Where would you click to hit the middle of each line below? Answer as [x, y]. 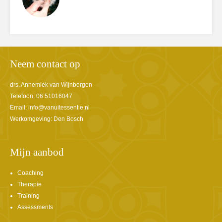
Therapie [29, 184]
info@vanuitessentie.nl [59, 107]
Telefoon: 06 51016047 [41, 96]
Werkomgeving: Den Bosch [47, 119]
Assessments [35, 207]
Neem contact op [45, 64]
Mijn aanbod [37, 152]
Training [28, 195]
